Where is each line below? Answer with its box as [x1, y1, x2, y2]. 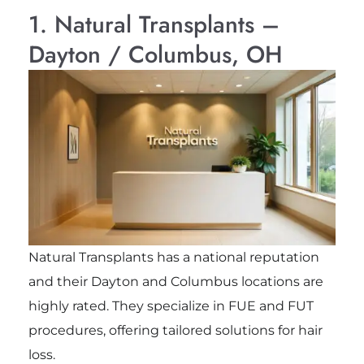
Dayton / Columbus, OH [28, 37, 283, 71]
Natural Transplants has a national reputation [28, 249, 319, 266]
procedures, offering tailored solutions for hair [28, 323, 323, 339]
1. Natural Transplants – [28, 6, 279, 41]
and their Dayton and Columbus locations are [28, 274, 323, 290]
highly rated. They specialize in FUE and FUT [28, 298, 314, 314]
